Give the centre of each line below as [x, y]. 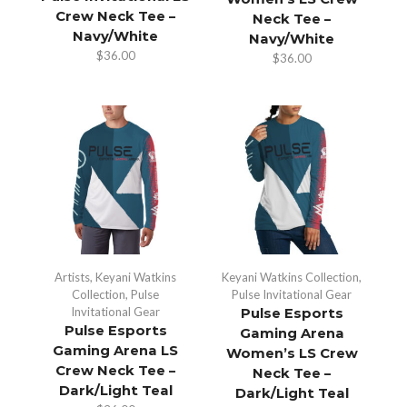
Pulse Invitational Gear [292, 294]
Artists [72, 277]
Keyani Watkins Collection [290, 277]
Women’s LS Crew [292, 353]
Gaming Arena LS [115, 350]
